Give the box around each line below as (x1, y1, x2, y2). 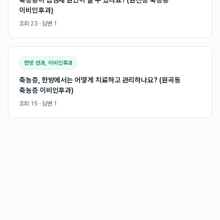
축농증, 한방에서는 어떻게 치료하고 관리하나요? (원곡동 (19, 76, 181, 84)
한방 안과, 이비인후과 (24, 59, 73, 66)
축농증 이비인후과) (19, 86, 74, 94)
